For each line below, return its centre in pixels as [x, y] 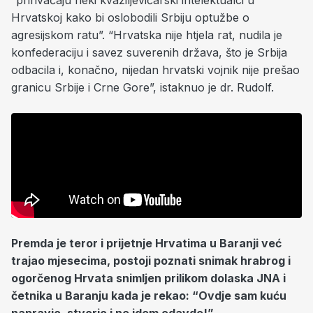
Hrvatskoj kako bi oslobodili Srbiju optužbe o [130, 17]
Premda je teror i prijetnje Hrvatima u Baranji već [146, 243]
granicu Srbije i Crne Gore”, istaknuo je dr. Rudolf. [143, 87]
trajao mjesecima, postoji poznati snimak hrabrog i [151, 260]
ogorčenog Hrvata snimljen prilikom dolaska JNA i [148, 278]
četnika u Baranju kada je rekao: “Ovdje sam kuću [149, 295]
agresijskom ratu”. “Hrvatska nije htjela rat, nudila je [147, 35]
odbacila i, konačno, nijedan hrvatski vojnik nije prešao [155, 70]
